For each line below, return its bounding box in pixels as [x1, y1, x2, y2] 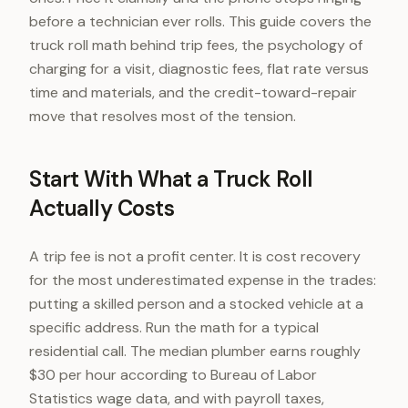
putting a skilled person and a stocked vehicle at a [29, 294, 363, 313]
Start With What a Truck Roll [29, 165, 313, 193]
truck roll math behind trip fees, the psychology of [29, 36, 362, 55]
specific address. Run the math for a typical [29, 318, 319, 337]
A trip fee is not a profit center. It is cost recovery [29, 247, 361, 266]
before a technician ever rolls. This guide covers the [29, 12, 372, 31]
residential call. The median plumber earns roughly [29, 342, 361, 361]
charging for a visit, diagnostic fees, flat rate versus [29, 59, 369, 78]
